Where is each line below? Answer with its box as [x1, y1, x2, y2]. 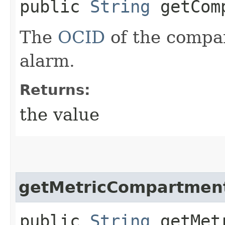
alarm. [20, 50, 75, 71]
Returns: [20, 81, 90, 98]
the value [20, 104, 99, 125]
